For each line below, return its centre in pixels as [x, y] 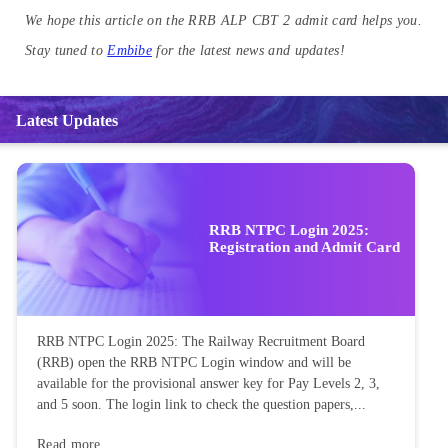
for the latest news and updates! [248, 50]
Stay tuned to [66, 50]
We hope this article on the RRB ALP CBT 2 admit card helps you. [223, 20]
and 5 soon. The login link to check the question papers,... [201, 404]
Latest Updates [67, 120]
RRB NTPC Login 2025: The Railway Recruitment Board [201, 341]
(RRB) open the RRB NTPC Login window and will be [194, 362]
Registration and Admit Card [304, 247]
